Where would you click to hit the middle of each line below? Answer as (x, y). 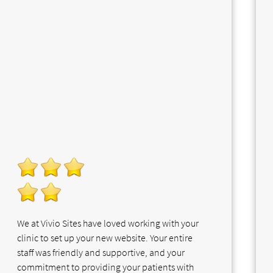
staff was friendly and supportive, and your (101, 252)
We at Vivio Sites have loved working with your (108, 223)
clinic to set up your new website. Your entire (105, 238)
